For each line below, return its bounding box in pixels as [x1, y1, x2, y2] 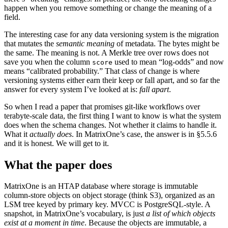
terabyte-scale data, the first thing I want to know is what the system [4, 111, 221, 120]
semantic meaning [56, 39, 115, 48]
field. [4, 12, 20, 21]
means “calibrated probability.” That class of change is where [4, 66, 199, 75]
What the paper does [4, 158, 112, 172]
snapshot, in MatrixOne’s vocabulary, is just [4, 209, 146, 218]
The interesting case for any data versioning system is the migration [4, 30, 219, 39]
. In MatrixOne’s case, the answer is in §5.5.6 [72, 129, 217, 138]
